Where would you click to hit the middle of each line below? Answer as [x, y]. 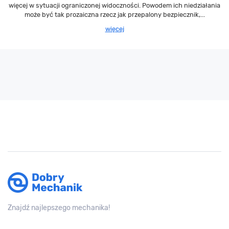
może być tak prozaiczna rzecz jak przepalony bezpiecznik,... [114, 15]
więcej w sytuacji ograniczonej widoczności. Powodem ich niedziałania [114, 6]
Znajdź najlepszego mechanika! [59, 208]
